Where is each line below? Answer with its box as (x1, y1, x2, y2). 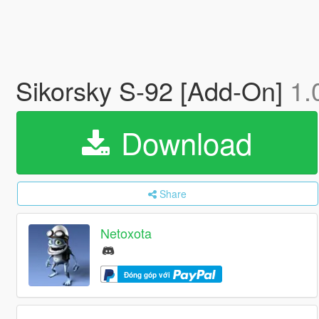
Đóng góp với (124, 269, 173, 280)
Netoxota (100, 224, 152, 243)
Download (112, 121, 252, 164)
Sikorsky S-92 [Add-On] (15, 72, 290, 108)
